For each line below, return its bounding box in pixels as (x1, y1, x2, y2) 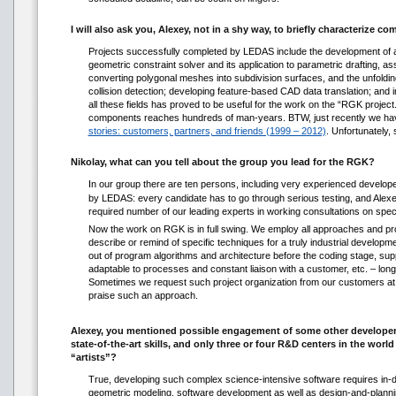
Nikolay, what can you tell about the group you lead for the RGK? (70, 156, 375, 167)
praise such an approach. (88, 290, 198, 301)
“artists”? (70, 352, 117, 362)
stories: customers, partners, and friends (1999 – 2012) (88, 126, 326, 136)
